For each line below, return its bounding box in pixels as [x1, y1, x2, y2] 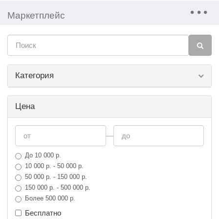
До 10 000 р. [25, 152, 61, 159]
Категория [15, 71, 54, 80]
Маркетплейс [7, 10, 65, 21]
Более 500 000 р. [25, 195, 75, 202]
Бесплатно [25, 209, 61, 217]
